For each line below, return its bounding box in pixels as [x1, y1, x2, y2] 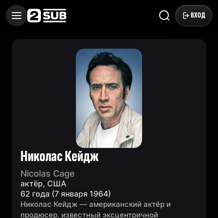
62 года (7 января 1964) [20, 189, 111, 199]
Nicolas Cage [20, 168, 75, 179]
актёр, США [20, 179, 66, 188]
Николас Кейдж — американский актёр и [20, 200, 171, 209]
